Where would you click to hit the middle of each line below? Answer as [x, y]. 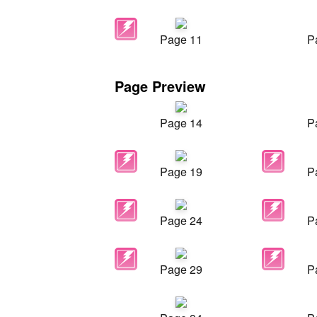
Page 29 [181, 269]
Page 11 [181, 39]
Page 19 [181, 172]
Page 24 [181, 220]
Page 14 [181, 123]
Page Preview [160, 86]
